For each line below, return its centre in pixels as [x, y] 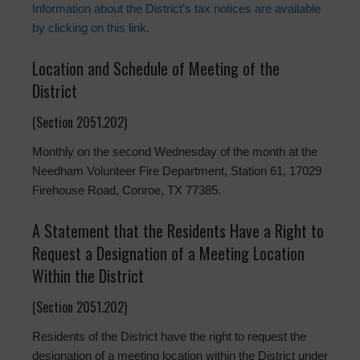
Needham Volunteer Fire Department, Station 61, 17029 [177, 171]
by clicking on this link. [91, 28]
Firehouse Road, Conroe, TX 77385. [127, 190]
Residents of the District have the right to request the [169, 337]
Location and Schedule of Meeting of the [156, 69]
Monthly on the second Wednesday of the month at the [175, 152]
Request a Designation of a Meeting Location [168, 254]
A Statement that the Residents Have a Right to [178, 231]
